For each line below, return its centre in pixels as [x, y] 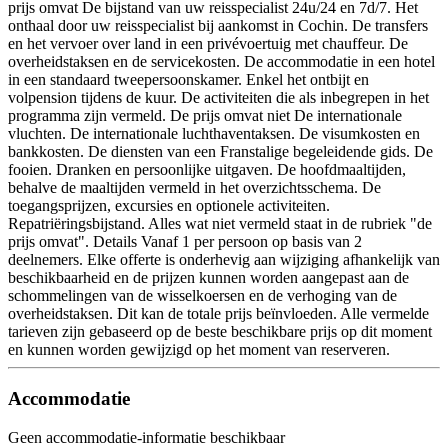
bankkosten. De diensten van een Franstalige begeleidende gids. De [220, 152]
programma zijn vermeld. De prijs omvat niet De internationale [205, 116]
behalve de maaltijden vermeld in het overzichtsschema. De [194, 188]
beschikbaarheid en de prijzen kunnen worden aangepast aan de [208, 278]
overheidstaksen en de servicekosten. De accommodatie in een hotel [221, 62]
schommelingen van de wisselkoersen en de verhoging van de [202, 296]
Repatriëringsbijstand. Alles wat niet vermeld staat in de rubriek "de [220, 224]
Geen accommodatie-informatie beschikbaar [146, 437]
